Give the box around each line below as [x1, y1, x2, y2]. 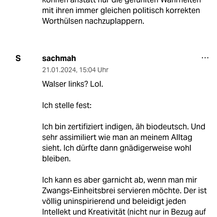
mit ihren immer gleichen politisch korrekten [42, 5, 200, 15]
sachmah [42, 53, 76, 63]
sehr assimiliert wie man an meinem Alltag [42, 132, 192, 142]
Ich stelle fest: [42, 100, 92, 110]
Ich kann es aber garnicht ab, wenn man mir [42, 174, 197, 185]
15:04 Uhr [78, 65, 108, 74]
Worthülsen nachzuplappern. [42, 15, 144, 26]
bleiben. [42, 153, 71, 164]
